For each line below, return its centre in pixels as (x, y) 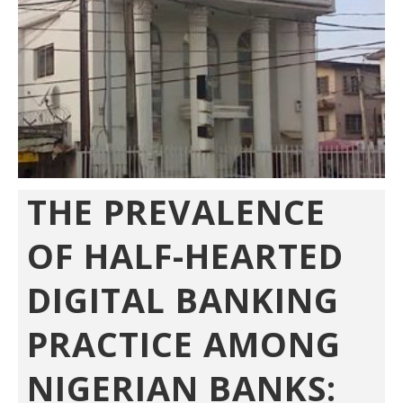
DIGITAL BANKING (183, 300)
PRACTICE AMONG (184, 344)
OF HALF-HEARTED (185, 255)
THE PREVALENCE (176, 211)
